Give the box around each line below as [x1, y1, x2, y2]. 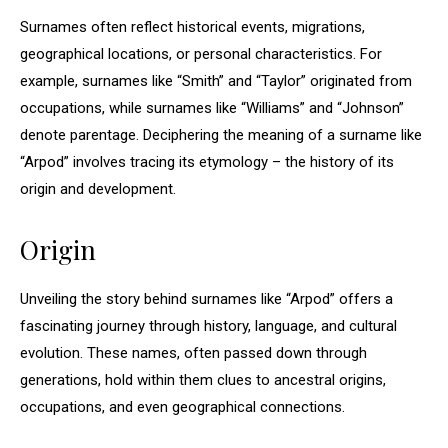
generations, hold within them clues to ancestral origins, [20, 371, 386, 389]
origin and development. [20, 180, 176, 198]
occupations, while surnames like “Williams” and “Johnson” [20, 99, 404, 117]
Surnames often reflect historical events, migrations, [20, 18, 365, 36]
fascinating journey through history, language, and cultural [20, 317, 397, 335]
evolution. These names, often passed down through [20, 344, 367, 362]
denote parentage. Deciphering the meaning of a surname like [20, 126, 422, 144]
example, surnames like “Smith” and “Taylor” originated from [20, 72, 412, 90]
